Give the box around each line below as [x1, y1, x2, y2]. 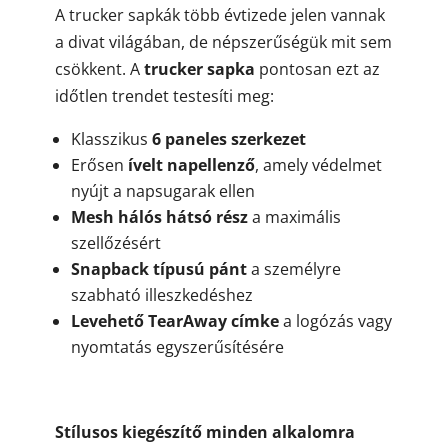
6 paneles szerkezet [151, 127, 306, 150]
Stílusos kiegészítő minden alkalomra [54, 420, 355, 443]
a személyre [246, 257, 341, 280]
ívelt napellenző [127, 153, 255, 176]
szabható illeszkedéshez [70, 283, 253, 306]
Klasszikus [70, 127, 152, 150]
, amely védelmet [254, 153, 382, 176]
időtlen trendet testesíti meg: [54, 84, 274, 107]
